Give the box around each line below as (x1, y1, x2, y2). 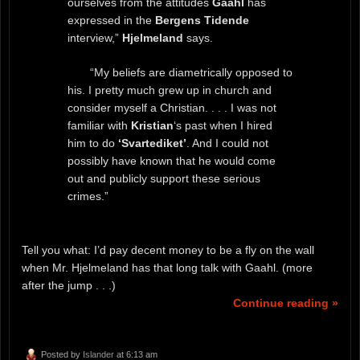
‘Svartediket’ (117, 137, 186, 150)
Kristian (130, 119, 174, 133)
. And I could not (186, 137, 268, 150)
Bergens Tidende (154, 14, 249, 27)
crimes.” (67, 190, 108, 203)
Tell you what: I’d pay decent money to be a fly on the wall (22, 243, 314, 256)
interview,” (67, 31, 122, 45)
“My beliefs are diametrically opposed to (89, 66, 292, 80)
